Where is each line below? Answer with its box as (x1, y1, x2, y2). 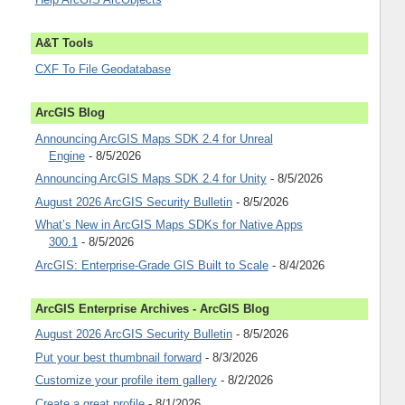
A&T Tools (34, 36, 93, 51)
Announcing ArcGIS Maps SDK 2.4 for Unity (34, 172, 267, 186)
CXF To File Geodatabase (34, 61, 171, 76)
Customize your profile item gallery (34, 373, 217, 388)
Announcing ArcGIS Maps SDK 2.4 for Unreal (34, 131, 273, 146)
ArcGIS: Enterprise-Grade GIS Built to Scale (34, 258, 268, 272)
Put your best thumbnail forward (34, 350, 202, 364)
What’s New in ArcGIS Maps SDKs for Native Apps (34, 218, 303, 232)
